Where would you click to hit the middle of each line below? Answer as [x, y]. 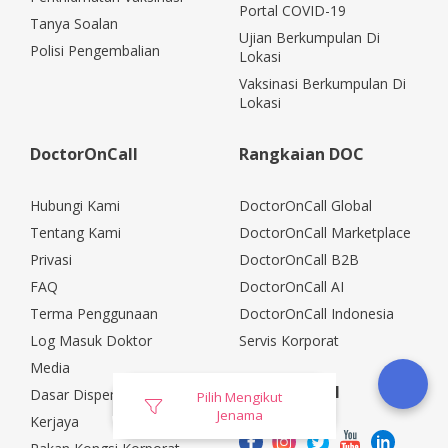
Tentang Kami [75, 233]
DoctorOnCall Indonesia [316, 314]
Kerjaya [54, 422]
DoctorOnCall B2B [299, 260]
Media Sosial [289, 392]
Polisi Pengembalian [95, 51]
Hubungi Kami [75, 206]
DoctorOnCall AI [291, 287]
